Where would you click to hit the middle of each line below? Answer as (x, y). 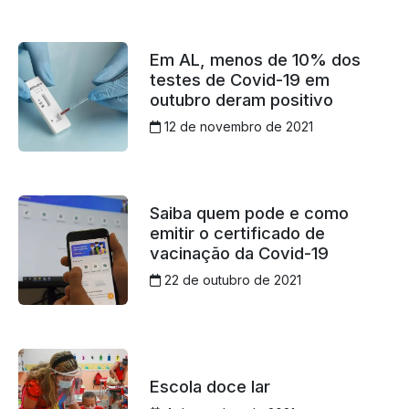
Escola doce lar (210, 387)
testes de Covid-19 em (239, 80)
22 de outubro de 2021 (231, 280)
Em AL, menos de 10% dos (255, 60)
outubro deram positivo (241, 100)
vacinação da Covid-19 (239, 253)
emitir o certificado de (237, 233)
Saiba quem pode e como (249, 213)
